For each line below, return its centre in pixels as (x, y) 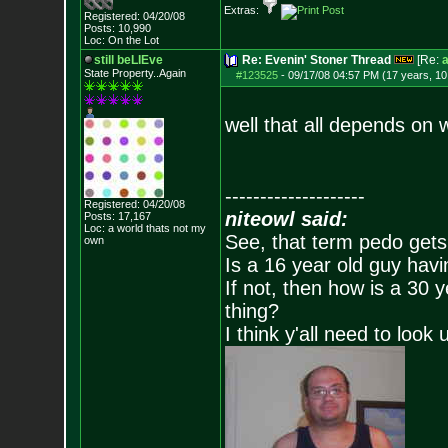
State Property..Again (134, 73)
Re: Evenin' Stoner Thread (316, 60)
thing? (251, 311)
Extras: (242, 10)
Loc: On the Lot (121, 40)
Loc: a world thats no (134, 228)
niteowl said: (286, 219)
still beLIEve (128, 60)
